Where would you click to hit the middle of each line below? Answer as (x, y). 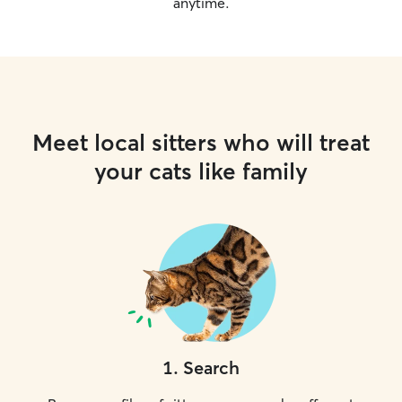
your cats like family (201, 171)
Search (211, 367)
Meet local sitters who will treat (201, 143)
